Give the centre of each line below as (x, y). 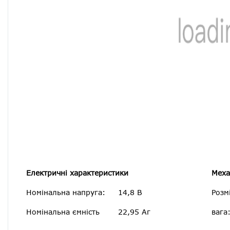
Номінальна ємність (63, 212)
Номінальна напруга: (66, 192)
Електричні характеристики (77, 172)
